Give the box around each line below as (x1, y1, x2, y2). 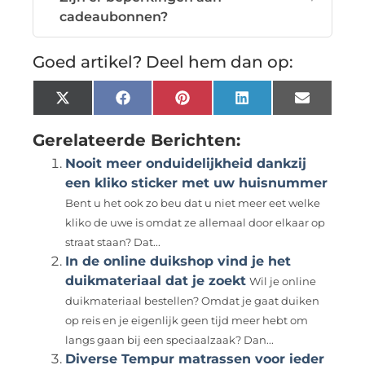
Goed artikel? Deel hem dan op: (33, 51, 294, 72)
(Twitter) (68, 108, 128, 125)
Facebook (129, 95, 195, 112)
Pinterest (188, 95, 252, 112)
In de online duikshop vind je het (65, 253, 292, 269)
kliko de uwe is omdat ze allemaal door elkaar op (65, 216, 326, 229)
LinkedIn (248, 95, 308, 112)
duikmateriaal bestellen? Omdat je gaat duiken (65, 294, 320, 307)
